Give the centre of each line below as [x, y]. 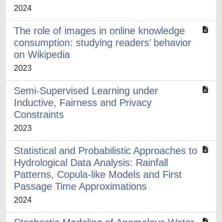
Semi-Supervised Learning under [86, 91]
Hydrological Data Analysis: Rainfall [91, 163]
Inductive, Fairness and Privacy [83, 103]
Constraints [39, 114]
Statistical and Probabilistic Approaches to [106, 151]
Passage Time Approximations [80, 186]
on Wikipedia [42, 55]
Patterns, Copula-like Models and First [98, 174]
